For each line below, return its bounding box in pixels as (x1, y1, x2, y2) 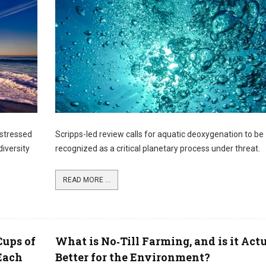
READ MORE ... (62, 176, 110, 184)
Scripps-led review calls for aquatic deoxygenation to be (55, 129, 264, 139)
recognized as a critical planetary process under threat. (55, 144, 260, 153)
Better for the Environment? (55, 250, 210, 264)
